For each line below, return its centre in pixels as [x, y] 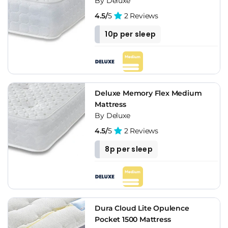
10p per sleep [131, 34]
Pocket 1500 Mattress [133, 219]
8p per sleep [129, 149]
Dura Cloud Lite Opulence [142, 208]
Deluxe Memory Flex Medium [148, 93]
